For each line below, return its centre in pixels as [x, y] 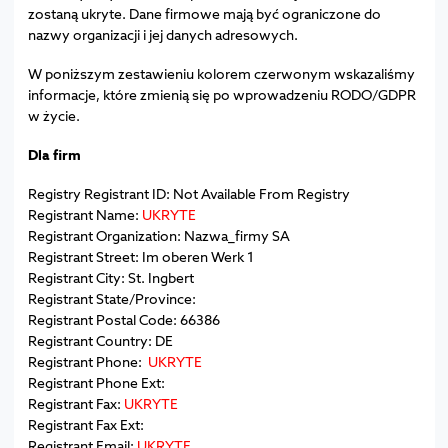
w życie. [53, 115]
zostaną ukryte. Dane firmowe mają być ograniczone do [204, 13]
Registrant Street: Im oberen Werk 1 [140, 256]
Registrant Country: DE [100, 340]
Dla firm [54, 154]
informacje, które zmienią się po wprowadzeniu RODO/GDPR [221, 94]
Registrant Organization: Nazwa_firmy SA [158, 235]
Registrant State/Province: [111, 298]
